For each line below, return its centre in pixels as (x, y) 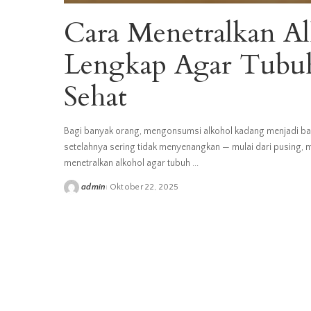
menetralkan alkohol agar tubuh (128, 163)
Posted (76, 193)
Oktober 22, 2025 (144, 187)
